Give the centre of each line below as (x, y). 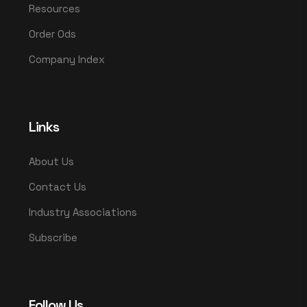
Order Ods (52, 34)
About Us (51, 161)
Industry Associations (83, 212)
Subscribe (53, 237)
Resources (54, 8)
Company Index (67, 59)
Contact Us (58, 186)
